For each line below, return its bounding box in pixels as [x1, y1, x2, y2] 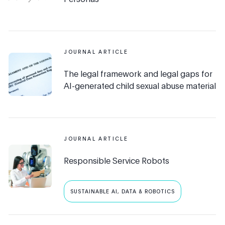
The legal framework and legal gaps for [64, 68, 213, 79]
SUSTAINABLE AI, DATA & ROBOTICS [70, 188, 175, 195]
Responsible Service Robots [64, 155, 170, 166]
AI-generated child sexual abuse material [64, 80, 216, 91]
